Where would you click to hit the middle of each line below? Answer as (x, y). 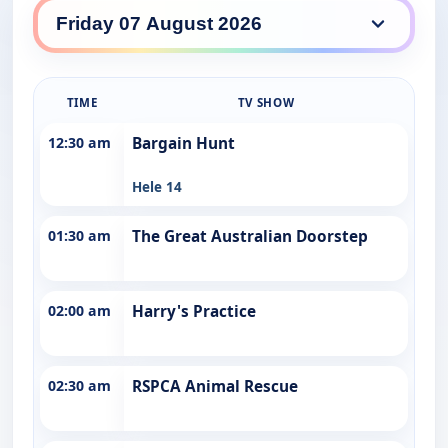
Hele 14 (157, 186)
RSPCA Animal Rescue (215, 386)
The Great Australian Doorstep (250, 236)
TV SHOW (266, 102)
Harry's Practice (194, 311)
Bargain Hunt (183, 143)
